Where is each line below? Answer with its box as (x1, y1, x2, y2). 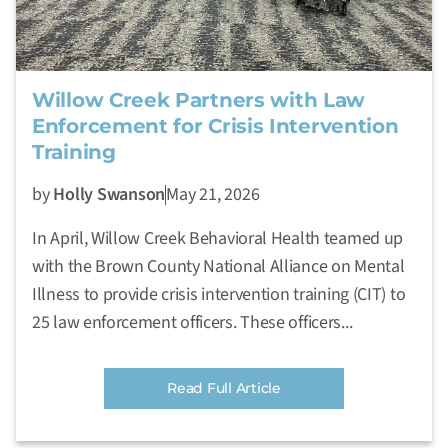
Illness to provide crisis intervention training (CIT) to (32, 281, 406, 307)
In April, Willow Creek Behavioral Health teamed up (32, 225, 404, 251)
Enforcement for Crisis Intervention (32, 113, 399, 138)
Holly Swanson (53, 181, 166, 207)
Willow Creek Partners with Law (32, 87, 366, 112)
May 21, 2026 (166, 181, 260, 207)
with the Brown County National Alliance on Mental (32, 253, 405, 279)
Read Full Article (167, 378, 281, 397)
